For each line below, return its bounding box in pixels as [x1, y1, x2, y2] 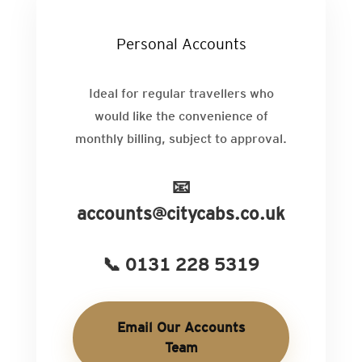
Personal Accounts [116, 35, 246, 53]
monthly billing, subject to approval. [75, 131, 287, 147]
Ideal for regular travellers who [88, 86, 274, 102]
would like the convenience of [94, 108, 268, 124]
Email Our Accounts [117, 319, 245, 336]
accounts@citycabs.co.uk [77, 202, 285, 225]
